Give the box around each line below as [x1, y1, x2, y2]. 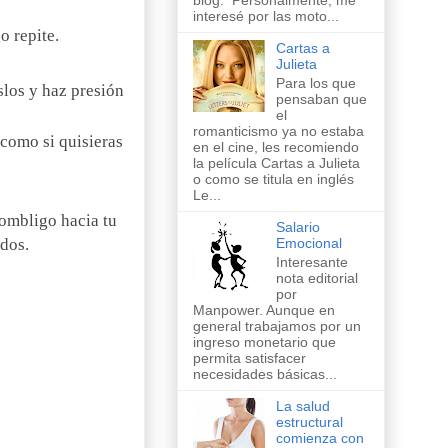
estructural [275, 413, 343, 430]
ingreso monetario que [193, 333, 336, 350]
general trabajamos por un [193, 317, 361, 334]
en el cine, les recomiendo [193, 138, 359, 155]
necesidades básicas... [193, 365, 337, 382]
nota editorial [275, 269, 358, 286]
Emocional [275, 234, 342, 251]
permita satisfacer [193, 349, 306, 366]
